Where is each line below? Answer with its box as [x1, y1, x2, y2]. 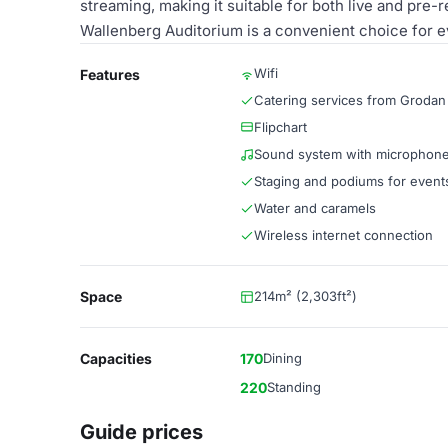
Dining [263, 350, 302, 366]
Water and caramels [254, 200, 376, 216]
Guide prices [80, 420, 203, 444]
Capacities [80, 350, 152, 367]
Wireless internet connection [254, 227, 433, 243]
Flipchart [254, 119, 307, 135]
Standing [267, 379, 321, 395]
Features [80, 66, 140, 83]
